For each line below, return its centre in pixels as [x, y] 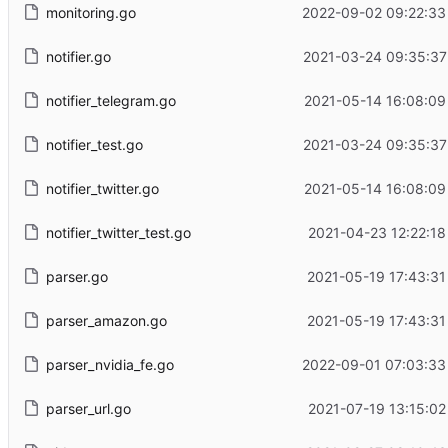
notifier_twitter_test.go [118, 232]
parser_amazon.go [106, 320]
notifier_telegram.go [110, 100]
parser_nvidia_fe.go [109, 364]
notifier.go [78, 56]
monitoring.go [90, 12]
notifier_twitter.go [102, 188]
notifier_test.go [94, 144]
